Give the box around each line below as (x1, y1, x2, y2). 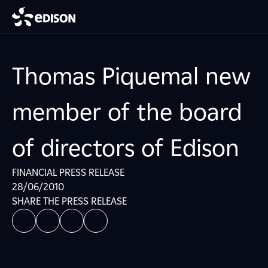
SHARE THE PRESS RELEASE (12, 196, 127, 207)
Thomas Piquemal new (12, 62, 251, 90)
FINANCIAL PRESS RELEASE (12, 167, 124, 178)
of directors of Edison (12, 133, 239, 162)
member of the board (12, 98, 242, 126)
